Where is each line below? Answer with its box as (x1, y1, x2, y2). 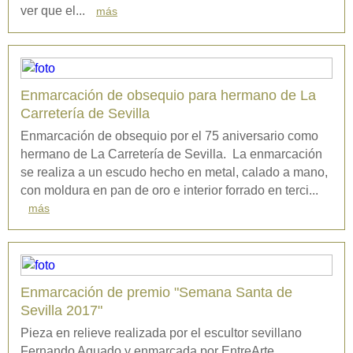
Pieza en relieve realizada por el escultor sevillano (20, 325, 302, 340)
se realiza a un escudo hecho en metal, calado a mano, (20, 165, 328, 179)
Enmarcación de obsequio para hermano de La (20, 87, 316, 103)
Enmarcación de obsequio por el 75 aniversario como (20, 128, 318, 143)
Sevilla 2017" (20, 302, 102, 318)
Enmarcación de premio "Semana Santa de (20, 284, 292, 300)
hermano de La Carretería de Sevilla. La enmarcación (20, 147, 322, 161)
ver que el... (20, 3, 88, 17)
